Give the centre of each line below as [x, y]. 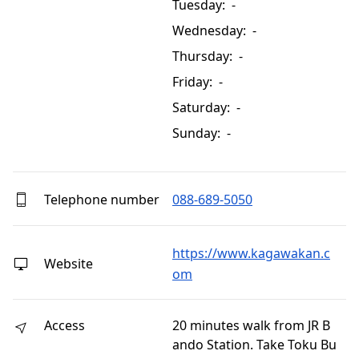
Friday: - [198, 82]
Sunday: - [202, 133]
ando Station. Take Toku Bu [254, 345]
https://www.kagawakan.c [251, 254]
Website [67, 263]
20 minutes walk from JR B [251, 326]
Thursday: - [208, 56]
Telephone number [100, 199]
